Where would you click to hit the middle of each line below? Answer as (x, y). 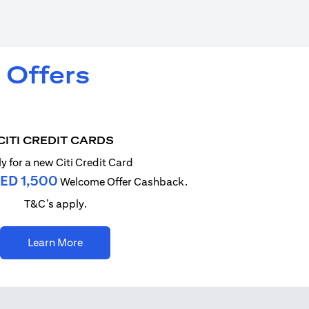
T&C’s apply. (55, 204)
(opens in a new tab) (131, 242)
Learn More (55, 242)
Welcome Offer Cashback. (122, 182)
